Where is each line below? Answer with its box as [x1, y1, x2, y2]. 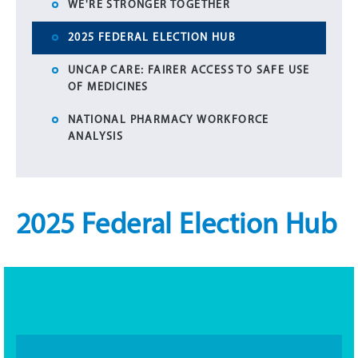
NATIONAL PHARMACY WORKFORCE [68, 114, 269, 126]
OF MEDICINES [68, 82, 149, 93]
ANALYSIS [68, 131, 124, 143]
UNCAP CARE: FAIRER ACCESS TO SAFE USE [68, 65, 310, 77]
